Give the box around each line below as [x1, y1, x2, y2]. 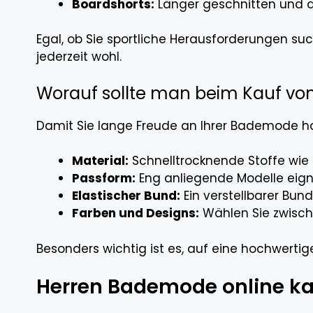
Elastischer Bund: [72, 187, 180, 204]
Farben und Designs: [72, 205, 199, 221]
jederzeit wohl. [36, 48, 122, 65]
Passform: [72, 170, 136, 187]
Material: [72, 152, 129, 169]
